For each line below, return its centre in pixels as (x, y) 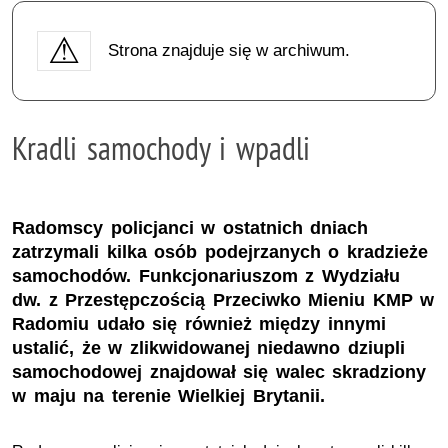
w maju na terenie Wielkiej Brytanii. (168, 396)
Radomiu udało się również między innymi (199, 324)
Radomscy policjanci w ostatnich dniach (190, 228)
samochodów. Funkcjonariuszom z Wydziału (206, 276)
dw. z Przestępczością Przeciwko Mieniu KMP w (223, 300)
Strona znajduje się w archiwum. (228, 50)
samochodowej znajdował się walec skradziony (219, 372)
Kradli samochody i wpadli (161, 147)
